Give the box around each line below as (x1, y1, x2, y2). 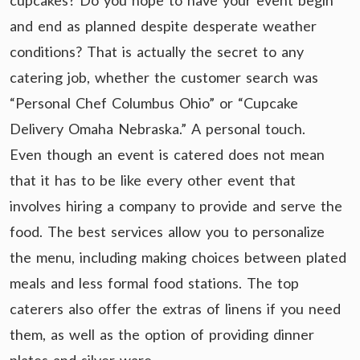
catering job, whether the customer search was (10, 68, 318, 86)
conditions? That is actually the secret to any (10, 43, 304, 60)
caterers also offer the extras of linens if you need (10, 300, 341, 317)
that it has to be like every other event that (10, 171, 296, 189)
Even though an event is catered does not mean (10, 145, 325, 163)
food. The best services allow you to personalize (10, 223, 325, 240)
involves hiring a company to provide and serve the (10, 197, 342, 215)
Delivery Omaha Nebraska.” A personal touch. (10, 120, 305, 137)
